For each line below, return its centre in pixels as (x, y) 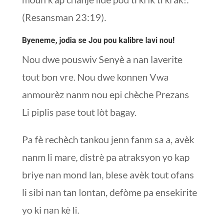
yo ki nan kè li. (50, 209)
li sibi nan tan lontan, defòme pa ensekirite (109, 192)
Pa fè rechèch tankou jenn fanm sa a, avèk (108, 139)
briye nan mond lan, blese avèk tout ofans (108, 174)
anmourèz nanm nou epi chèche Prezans (105, 94)
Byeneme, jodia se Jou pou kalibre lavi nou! (98, 40)
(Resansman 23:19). (64, 17)
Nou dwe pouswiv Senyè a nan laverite (102, 59)
